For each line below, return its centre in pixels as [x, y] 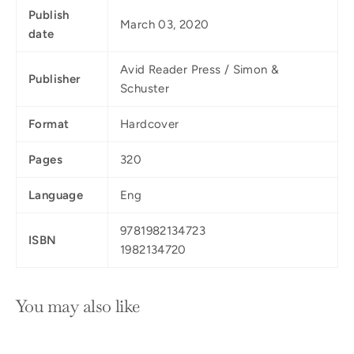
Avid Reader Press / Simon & [200, 69]
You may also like [78, 305]
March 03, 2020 [165, 24]
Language [56, 195]
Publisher [55, 79]
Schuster [145, 88]
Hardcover [150, 124]
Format [49, 124]
